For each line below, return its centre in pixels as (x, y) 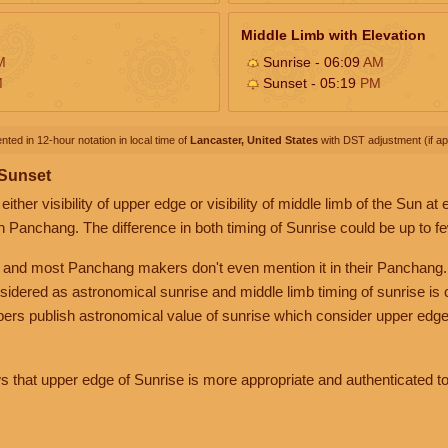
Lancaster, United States (254, 139)
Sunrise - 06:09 (311, 61)
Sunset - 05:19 (309, 82)
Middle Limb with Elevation (333, 34)
